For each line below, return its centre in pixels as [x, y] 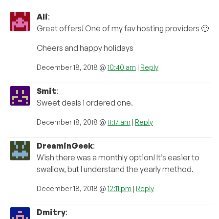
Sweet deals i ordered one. [85, 103]
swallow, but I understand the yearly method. [115, 169]
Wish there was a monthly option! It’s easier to [118, 158]
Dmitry [51, 212]
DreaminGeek [65, 146]
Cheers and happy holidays [85, 48]
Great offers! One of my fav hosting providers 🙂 [123, 29]
